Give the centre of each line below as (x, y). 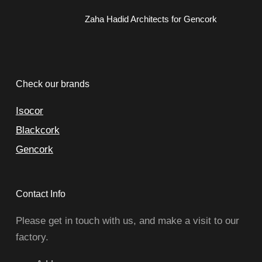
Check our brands (52, 84)
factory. (32, 237)
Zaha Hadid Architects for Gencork (151, 19)
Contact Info (40, 194)
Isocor (29, 111)
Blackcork (37, 130)
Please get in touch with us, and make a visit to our (127, 221)
